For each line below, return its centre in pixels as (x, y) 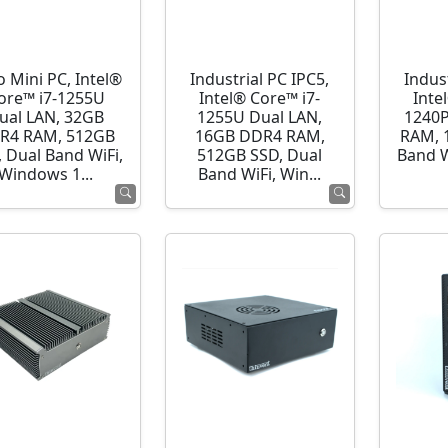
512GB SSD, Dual (260, 155)
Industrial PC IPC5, (260, 79)
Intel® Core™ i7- (260, 98)
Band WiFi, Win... (260, 174)
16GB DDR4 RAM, (259, 136)
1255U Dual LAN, (260, 117)
